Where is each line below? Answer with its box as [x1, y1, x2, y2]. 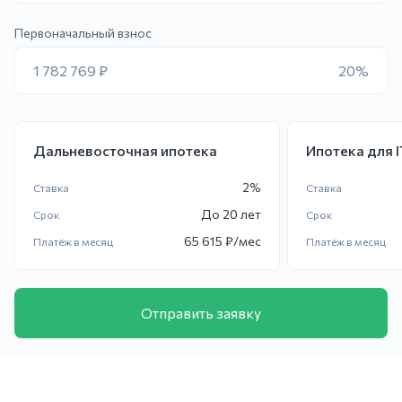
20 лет [223, 206, 261, 222]
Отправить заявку [141, 304, 261, 321]
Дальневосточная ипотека [33, 142, 217, 159]
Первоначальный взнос [14, 25, 152, 40]
